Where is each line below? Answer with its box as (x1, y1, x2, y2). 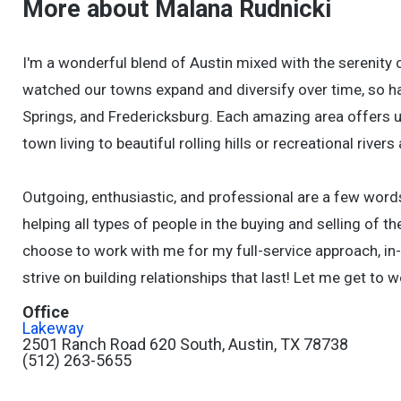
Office (22, 303, 69, 321)
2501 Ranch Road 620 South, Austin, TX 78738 (22, 335, 348, 354)
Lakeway (22, 319, 84, 337)
